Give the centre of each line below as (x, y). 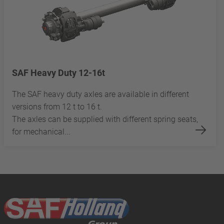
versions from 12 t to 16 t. (59, 106)
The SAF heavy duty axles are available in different (100, 94)
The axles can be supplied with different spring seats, (105, 119)
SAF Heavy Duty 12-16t (58, 72)
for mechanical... (41, 131)
